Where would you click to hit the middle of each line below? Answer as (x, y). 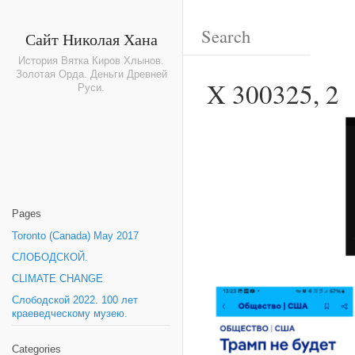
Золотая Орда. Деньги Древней (91, 74)
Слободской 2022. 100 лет (75, 300)
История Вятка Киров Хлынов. (91, 61)
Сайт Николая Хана (91, 39)
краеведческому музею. (70, 314)
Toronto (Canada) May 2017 (75, 236)
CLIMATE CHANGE (57, 279)
